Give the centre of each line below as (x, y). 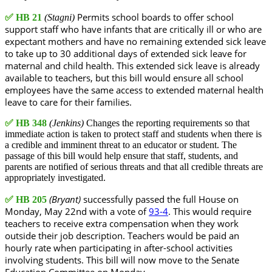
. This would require (210, 211)
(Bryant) (66, 199)
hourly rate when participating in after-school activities (119, 247)
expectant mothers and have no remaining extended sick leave (135, 41)
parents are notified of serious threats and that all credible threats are (134, 166)
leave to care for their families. (68, 102)
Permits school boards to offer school (155, 17)
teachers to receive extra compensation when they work (122, 223)
